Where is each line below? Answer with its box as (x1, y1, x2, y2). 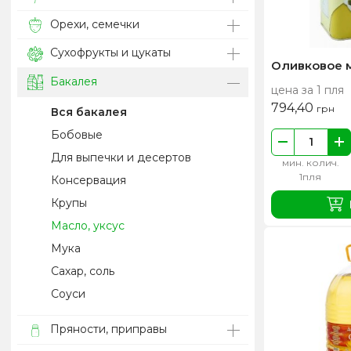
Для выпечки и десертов (51, 150, 192, 165)
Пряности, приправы (46, 322, 167, 337)
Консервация (51, 173, 127, 188)
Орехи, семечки (46, 16, 139, 31)
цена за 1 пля (271, 82, 344, 97)
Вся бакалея (51, 105, 128, 120)
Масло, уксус (51, 219, 125, 233)
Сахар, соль (51, 264, 115, 279)
